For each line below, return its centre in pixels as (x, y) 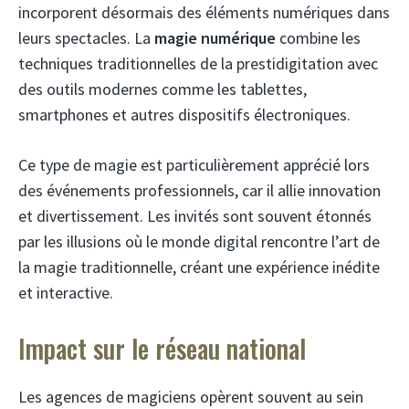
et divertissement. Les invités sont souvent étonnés (195, 215)
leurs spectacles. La (86, 37)
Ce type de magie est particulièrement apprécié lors (194, 164)
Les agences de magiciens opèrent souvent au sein (191, 396)
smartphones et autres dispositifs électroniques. (184, 114)
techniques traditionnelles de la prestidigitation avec (198, 63)
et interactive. (66, 292)
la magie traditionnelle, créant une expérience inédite (199, 267)
